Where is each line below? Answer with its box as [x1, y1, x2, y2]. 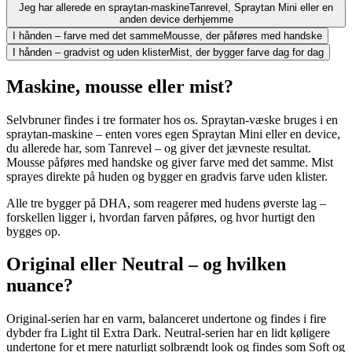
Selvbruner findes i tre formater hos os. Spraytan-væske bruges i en [6, 112, 338, 126]
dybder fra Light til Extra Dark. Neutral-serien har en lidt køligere [6, 326, 330, 340]
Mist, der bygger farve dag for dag [170, 46, 324, 58]
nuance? [6, 275, 73, 296]
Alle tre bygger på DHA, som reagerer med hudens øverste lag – [6, 196, 326, 210]
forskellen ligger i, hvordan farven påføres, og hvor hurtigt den [6, 210, 315, 224]
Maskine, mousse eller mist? [6, 75, 233, 97]
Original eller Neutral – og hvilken [6, 254, 286, 275]
